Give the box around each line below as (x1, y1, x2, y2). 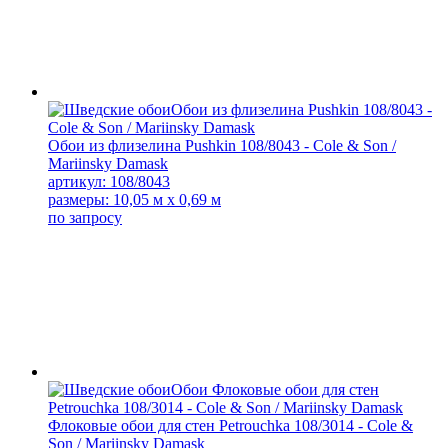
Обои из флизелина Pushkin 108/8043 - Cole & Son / (48, 136, 396, 154)
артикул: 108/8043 (48, 172, 170, 190)
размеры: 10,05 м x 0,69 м (48, 190, 221, 208)
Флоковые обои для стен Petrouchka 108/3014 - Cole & (48, 416, 413, 434)
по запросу (48, 208, 122, 226)
